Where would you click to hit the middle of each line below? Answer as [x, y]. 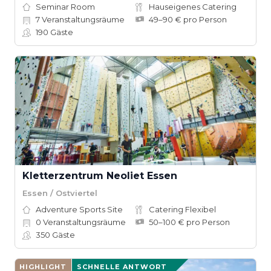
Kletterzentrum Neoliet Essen [100, 176]
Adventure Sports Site [79, 209]
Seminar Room [65, 7]
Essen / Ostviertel [60, 193]
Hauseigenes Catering [193, 7]
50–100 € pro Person [189, 222]
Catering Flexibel [182, 209]
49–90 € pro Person [188, 19]
